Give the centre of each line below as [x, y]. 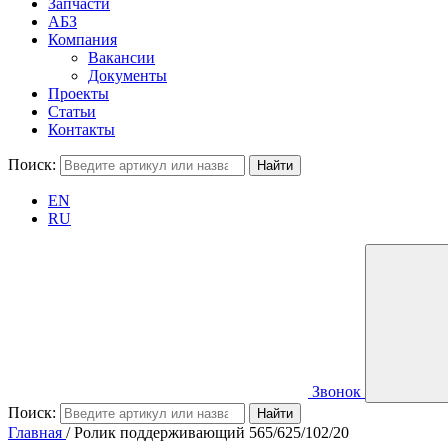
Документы [127, 75]
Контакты [81, 129]
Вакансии [121, 57]
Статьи [72, 111]
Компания [82, 39]
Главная [35, 432]
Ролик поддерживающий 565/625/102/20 [211, 432]
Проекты [78, 93]
